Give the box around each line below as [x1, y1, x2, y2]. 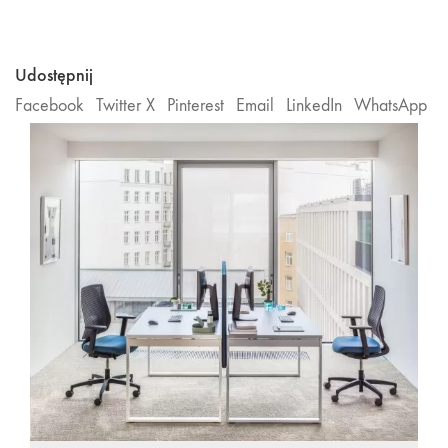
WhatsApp [354, 95, 427, 117]
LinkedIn [286, 95, 342, 117]
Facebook [15, 95, 84, 117]
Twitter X [96, 95, 155, 117]
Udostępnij [15, 63, 93, 86]
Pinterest [167, 95, 224, 117]
